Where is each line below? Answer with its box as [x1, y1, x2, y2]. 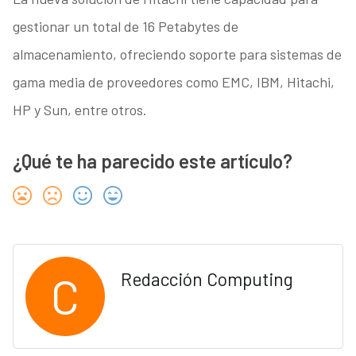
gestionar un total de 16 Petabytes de [12, 17, 238, 36]
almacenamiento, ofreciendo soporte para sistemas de [12, 45, 342, 64]
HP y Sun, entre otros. [12, 101, 147, 119]
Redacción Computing [120, 268, 293, 291]
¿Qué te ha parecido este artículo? [12, 149, 292, 173]
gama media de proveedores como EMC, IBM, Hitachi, [12, 73, 335, 91]
